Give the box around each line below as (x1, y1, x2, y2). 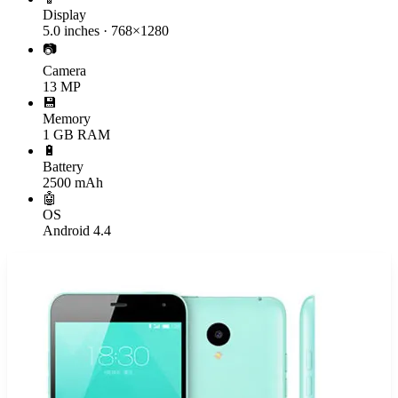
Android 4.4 (43, 222, 111, 238)
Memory (43, 110, 91, 126)
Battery (43, 158, 84, 174)
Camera (43, 62, 86, 78)
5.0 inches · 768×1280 (43, 22, 169, 38)
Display (43, 6, 86, 22)
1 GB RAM (43, 126, 110, 142)
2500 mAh (43, 174, 103, 190)
